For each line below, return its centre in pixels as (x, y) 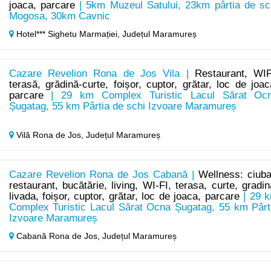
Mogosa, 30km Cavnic (59, 16)
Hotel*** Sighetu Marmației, (68, 34)
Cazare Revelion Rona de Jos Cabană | (104, 175)
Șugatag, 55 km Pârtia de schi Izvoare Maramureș (122, 106)
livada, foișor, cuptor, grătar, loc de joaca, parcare (124, 197)
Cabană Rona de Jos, (58, 236)
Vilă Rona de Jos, (50, 135)
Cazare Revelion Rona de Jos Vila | (102, 74)
